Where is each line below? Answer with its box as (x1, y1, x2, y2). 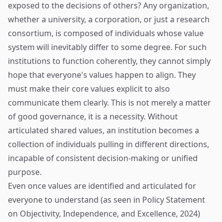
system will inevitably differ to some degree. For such (8, 42, 207, 53)
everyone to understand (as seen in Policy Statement (8, 194, 205, 205)
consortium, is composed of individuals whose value (8, 28, 204, 39)
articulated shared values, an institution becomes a (8, 125, 199, 136)
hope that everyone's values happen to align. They (8, 69, 196, 80)
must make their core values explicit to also (8, 83, 170, 94)
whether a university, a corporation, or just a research (8, 14, 210, 25)
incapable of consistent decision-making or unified (8, 153, 198, 164)
